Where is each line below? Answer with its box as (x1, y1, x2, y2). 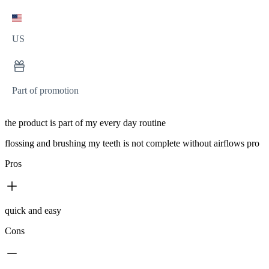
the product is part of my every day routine (5, 117, 166, 128)
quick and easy (5, 205, 61, 216)
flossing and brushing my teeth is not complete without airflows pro (5, 138, 259, 148)
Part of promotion (12, 85, 79, 95)
